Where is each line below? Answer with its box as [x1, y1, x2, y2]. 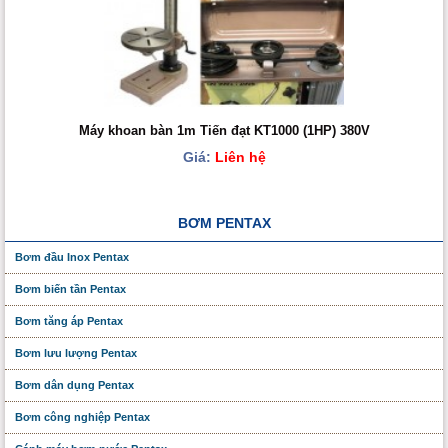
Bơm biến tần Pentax [15, 283, 126, 296]
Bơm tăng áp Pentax [15, 315, 123, 328]
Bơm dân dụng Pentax [15, 379, 134, 392]
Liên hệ [210, 148, 266, 165]
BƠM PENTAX [177, 215, 271, 232]
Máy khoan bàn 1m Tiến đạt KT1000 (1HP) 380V [78, 123, 370, 139]
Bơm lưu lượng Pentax [15, 347, 137, 360]
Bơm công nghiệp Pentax [15, 411, 150, 424]
